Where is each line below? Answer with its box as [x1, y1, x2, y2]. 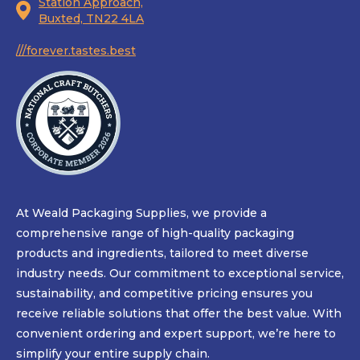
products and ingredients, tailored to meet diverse [16, 246, 309, 261]
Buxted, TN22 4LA [39, 11, 144, 27]
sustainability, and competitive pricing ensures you [16, 286, 313, 301]
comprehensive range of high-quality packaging [16, 226, 294, 241]
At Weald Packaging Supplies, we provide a [16, 206, 267, 221]
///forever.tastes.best [16, 43, 136, 59]
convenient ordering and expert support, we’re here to [16, 326, 336, 342]
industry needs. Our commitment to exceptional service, [16, 266, 344, 281]
